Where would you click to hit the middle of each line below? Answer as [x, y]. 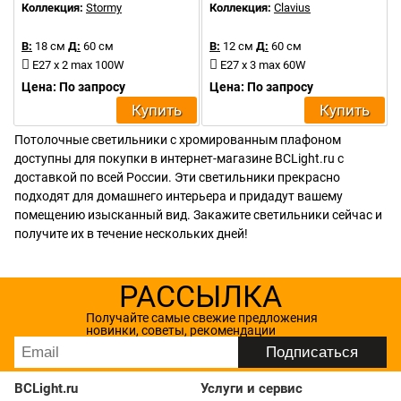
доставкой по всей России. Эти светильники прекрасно [177, 177]
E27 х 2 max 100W [78, 65]
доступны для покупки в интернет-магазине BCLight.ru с [179, 158]
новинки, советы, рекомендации [180, 330]
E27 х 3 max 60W [263, 65]
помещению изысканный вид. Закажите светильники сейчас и [198, 215]
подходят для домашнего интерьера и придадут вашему [179, 196]
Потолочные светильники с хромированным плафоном [178, 140]
